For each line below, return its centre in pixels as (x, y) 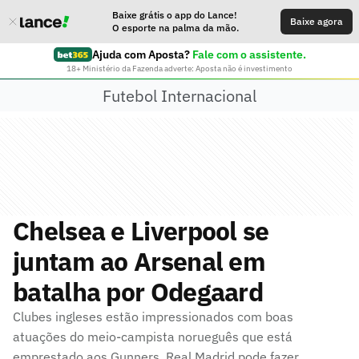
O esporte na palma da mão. (175, 28)
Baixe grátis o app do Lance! (175, 15)
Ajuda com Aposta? (141, 54)
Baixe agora (317, 21)
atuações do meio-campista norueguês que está (153, 337)
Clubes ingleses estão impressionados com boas (153, 317)
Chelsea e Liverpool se (141, 231)
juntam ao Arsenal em (139, 261)
